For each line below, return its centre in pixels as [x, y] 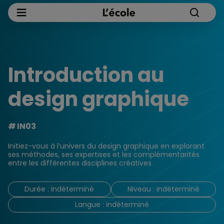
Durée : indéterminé [59, 189]
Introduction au [86, 75]
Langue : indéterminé [112, 204]
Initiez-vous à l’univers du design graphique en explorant [106, 146]
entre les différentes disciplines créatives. [80, 163]
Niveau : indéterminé [163, 189]
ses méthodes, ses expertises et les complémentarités [104, 154]
